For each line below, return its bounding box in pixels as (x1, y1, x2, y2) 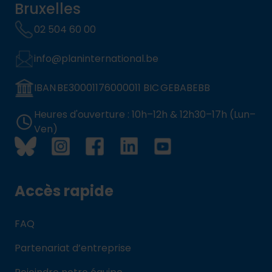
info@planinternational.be (34, 51, 158, 66)
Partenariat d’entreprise (15, 240, 131, 255)
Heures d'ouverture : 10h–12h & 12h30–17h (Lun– (34, 107, 256, 121)
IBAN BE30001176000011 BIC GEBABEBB (34, 80, 210, 95)
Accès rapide (15, 180, 114, 201)
